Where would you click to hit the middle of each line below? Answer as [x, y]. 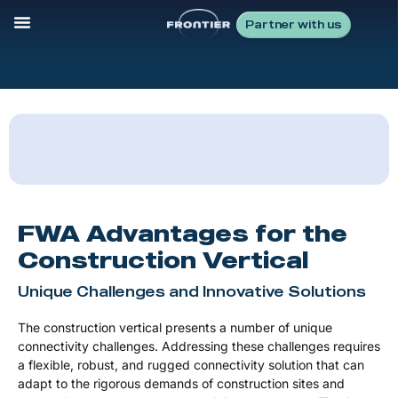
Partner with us [294, 24]
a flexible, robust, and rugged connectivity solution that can [191, 364]
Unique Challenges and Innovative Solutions [192, 291]
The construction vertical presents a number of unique [175, 327]
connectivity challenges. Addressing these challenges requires [199, 346]
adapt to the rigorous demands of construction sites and [181, 383]
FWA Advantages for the [183, 233]
